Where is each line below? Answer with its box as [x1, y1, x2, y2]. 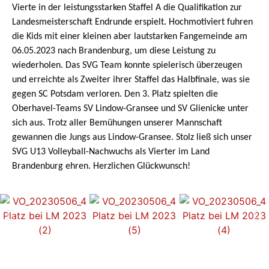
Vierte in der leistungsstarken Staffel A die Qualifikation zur [12, 3, 242, 13]
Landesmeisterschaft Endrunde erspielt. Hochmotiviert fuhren [12, 17, 253, 27]
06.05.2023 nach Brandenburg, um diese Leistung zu [12, 46, 216, 56]
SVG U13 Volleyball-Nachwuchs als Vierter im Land [12, 147, 210, 157]
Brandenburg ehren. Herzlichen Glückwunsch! [12, 162, 190, 171]
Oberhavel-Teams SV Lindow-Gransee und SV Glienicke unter [12, 104, 249, 113]
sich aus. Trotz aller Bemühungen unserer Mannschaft [12, 118, 222, 128]
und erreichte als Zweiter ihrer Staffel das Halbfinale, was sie [12, 75, 250, 85]
